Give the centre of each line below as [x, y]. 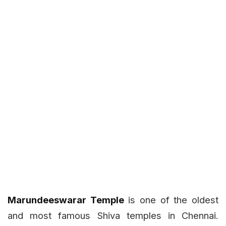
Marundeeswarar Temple [66, 200]
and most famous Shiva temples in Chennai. [113, 216]
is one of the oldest [171, 200]
